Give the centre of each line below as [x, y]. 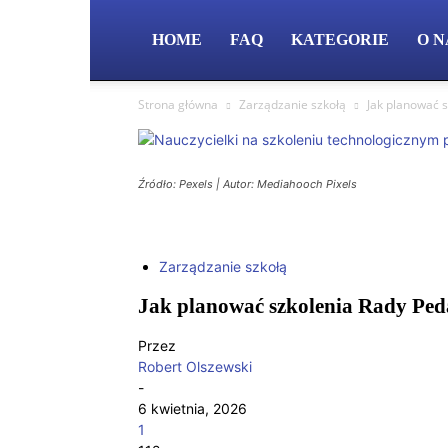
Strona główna [178, 104]
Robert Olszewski [195, 366]
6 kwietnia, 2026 [192, 408]
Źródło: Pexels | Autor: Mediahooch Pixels [247, 184]
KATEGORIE [340, 39]
